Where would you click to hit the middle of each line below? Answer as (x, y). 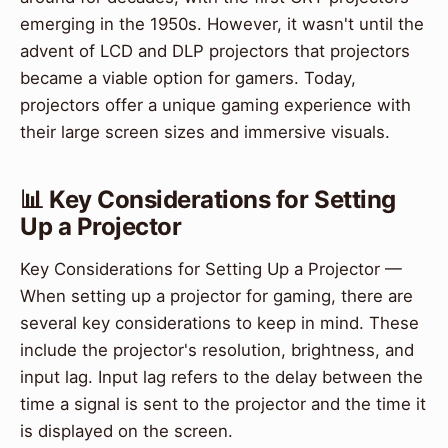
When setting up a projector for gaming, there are (216, 295)
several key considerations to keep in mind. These (219, 322)
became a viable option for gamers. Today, (188, 78)
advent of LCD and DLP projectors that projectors (215, 51)
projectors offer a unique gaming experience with (215, 105)
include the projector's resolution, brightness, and (217, 349)
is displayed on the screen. (126, 430)
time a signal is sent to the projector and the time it (223, 403)
